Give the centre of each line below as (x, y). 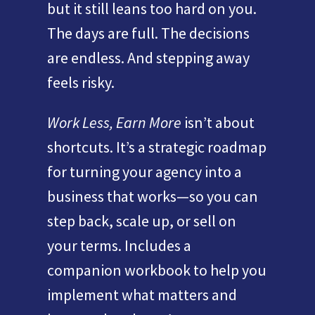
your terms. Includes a (120, 246)
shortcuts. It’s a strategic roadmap (157, 147)
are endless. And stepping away (149, 58)
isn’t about (218, 123)
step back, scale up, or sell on (142, 221)
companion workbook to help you (157, 270)
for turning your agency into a (145, 172)
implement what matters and (142, 295)
